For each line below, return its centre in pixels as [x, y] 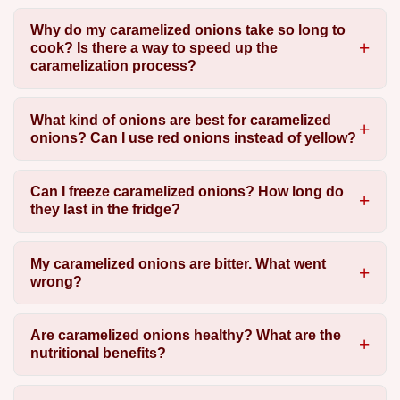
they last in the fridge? [105, 210]
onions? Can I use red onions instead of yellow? [193, 137]
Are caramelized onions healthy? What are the [185, 335]
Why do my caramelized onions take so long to [187, 30]
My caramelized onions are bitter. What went [178, 263]
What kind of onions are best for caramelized [180, 120]
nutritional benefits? [98, 353]
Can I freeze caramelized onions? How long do [187, 192]
